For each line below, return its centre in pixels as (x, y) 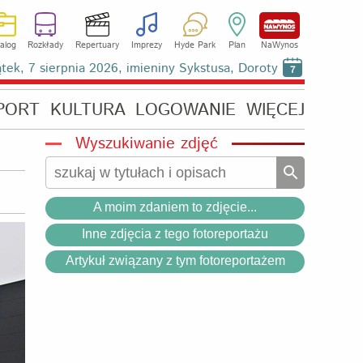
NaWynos (280, 45)
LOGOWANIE (186, 110)
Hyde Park (194, 45)
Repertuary (97, 45)
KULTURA (88, 110)
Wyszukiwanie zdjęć (147, 144)
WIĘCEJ (275, 110)
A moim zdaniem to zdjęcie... (175, 207)
